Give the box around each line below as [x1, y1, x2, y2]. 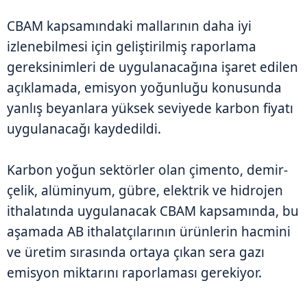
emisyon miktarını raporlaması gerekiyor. [7, 263, 262, 282]
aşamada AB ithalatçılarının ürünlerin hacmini [7, 222, 291, 241]
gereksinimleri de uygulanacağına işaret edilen [7, 58, 298, 76]
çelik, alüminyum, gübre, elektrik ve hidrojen [7, 181, 283, 199]
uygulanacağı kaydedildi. [7, 119, 161, 138]
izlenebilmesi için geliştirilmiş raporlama [7, 37, 256, 56]
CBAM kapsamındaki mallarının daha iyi [7, 16, 251, 35]
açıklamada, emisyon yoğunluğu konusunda [7, 78, 282, 97]
